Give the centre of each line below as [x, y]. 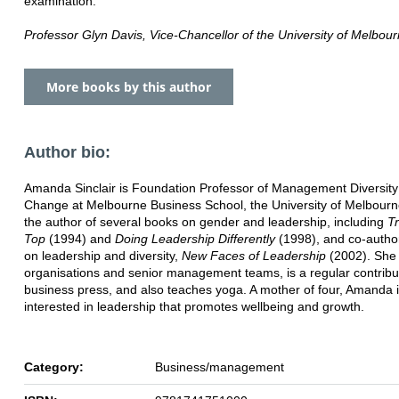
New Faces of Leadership [254, 255]
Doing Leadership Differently [195, 238]
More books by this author [129, 86]
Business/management [220, 366]
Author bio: [67, 152]
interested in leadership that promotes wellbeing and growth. [194, 306]
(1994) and [80, 238]
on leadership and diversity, [103, 255]
